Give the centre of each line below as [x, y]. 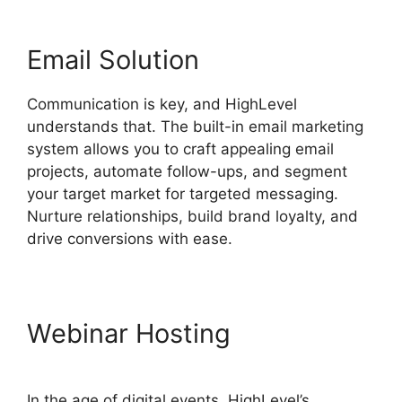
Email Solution [113, 59]
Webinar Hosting [129, 333]
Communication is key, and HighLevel [162, 104]
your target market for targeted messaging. [183, 193]
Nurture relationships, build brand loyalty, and [192, 216]
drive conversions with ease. [130, 238]
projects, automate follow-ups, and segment [187, 171]
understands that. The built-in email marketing [195, 126]
